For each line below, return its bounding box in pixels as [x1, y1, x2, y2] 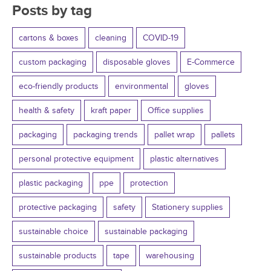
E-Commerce [187, 56, 235, 67]
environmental [115, 80, 168, 91]
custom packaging [19, 56, 87, 67]
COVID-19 [143, 32, 178, 43]
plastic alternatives [150, 153, 219, 164]
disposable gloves [103, 56, 171, 67]
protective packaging [19, 201, 97, 212]
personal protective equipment [19, 153, 134, 164]
